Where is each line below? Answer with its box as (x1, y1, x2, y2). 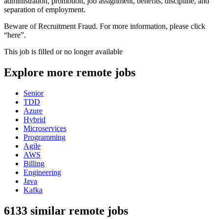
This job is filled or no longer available (4, 47, 123, 56)
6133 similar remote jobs (4, 204, 128, 218)
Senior (23, 89, 44, 98)
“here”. (4, 31, 26, 40)
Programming (23, 133, 66, 142)
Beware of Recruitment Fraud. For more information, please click (4, 22, 205, 31)
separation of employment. (4, 5, 86, 14)
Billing (23, 159, 44, 168)
